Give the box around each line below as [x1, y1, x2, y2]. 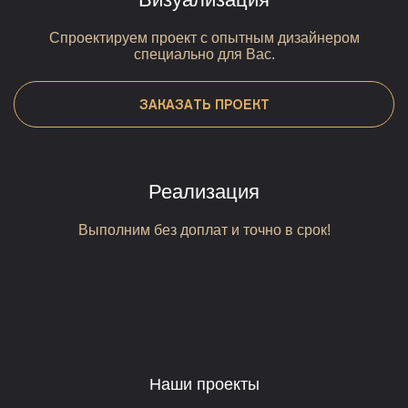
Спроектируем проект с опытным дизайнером [48, 30, 360, 46]
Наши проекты [148, 375, 260, 393]
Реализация [148, 180, 260, 203]
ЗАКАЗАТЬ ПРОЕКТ [138, 96, 270, 113]
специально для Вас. [133, 46, 275, 62]
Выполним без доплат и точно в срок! [77, 222, 331, 238]
